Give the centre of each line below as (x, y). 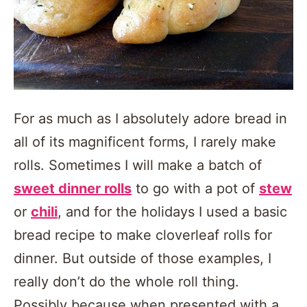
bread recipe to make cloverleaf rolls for (143, 235)
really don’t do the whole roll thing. (126, 281)
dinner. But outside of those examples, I (143, 258)
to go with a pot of (195, 188)
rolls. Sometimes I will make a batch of (138, 165)
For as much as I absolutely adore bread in (150, 118)
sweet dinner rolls (73, 188)
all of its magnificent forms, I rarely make (145, 142)
